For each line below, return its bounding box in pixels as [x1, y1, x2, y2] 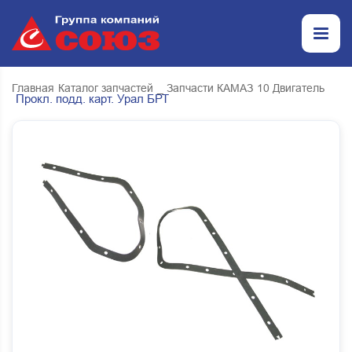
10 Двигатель [257, 82, 324, 94]
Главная [12, 82, 54, 94]
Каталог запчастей [58, 82, 153, 94]
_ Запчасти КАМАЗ [157, 82, 253, 94]
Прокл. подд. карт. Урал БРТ [16, 92, 169, 105]
